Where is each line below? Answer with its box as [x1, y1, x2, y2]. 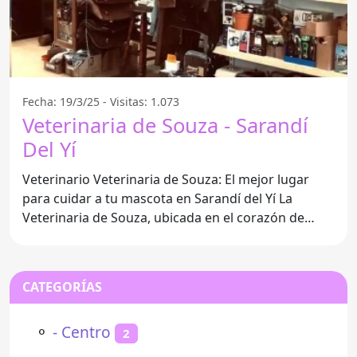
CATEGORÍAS [22, 278, 102, 296]
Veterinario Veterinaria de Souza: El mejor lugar [22, 170, 309, 188]
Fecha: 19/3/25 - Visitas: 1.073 [22, 93, 179, 109]
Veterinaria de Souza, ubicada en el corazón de [22, 208, 304, 226]
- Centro [53, 321, 111, 343]
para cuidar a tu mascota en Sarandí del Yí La [22, 189, 279, 207]
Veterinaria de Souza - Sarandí [22, 111, 308, 139]
